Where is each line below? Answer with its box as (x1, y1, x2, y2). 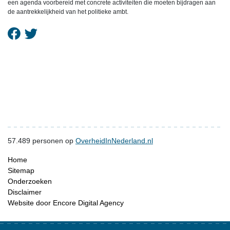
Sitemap (8, 166, 34, 175)
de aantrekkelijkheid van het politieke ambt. (8, 8, 128, 15)
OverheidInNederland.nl (75, 137, 153, 145)
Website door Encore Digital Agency (8, 199, 124, 207)
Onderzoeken (8, 177, 52, 185)
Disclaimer (8, 188, 42, 196)
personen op (30, 137, 75, 145)
